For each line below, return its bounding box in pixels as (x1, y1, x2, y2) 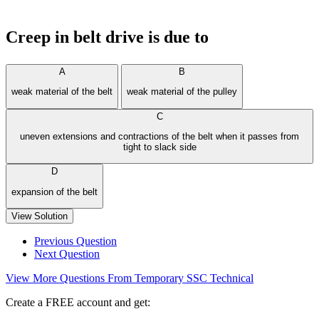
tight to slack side (122, 141, 197, 152)
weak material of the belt (11, 86, 113, 98)
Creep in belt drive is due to (6, 28, 209, 46)
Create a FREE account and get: (6, 296, 150, 308)
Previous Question (34, 234, 117, 247)
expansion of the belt (11, 186, 98, 197)
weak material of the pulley (127, 86, 237, 98)
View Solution (11, 210, 68, 221)
